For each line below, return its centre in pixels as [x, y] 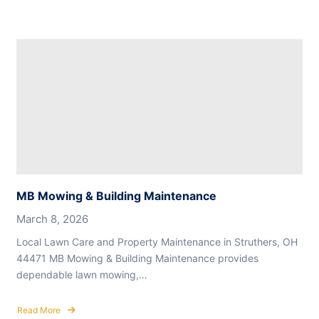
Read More [39, 310]
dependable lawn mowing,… [82, 275]
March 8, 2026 [52, 219]
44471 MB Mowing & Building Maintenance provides [137, 258]
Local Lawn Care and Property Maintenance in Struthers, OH [157, 242]
